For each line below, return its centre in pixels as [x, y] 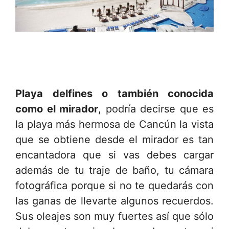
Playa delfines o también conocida [114, 94]
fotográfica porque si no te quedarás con [114, 186]
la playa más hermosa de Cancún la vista [114, 124]
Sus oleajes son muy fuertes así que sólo [114, 216]
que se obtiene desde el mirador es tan [114, 140]
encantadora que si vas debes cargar [114, 155]
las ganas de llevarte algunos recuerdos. [114, 201]
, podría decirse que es [156, 109]
